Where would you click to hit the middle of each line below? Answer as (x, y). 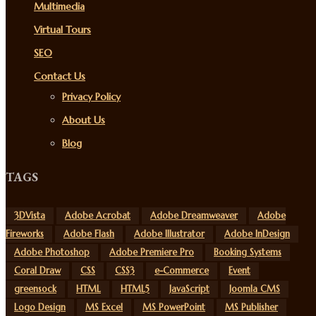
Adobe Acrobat (98, 215)
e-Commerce (182, 271)
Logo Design (40, 307)
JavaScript (189, 289)
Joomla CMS (255, 289)
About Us (84, 120)
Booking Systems (248, 252)
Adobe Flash (89, 234)
